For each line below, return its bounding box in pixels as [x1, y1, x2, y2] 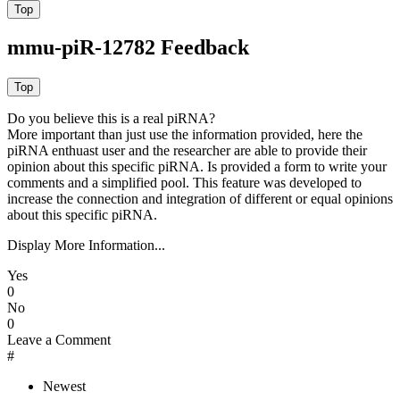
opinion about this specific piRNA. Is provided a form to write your [7, 159, 387, 175]
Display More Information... [7, 237, 165, 254]
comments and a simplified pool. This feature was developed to [7, 175, 362, 191]
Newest [43, 379, 86, 395]
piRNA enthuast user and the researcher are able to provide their [7, 143, 367, 159]
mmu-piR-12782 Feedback [7, 36, 249, 60]
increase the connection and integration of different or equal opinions [7, 191, 393, 207]
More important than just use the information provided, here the [7, 127, 362, 143]
